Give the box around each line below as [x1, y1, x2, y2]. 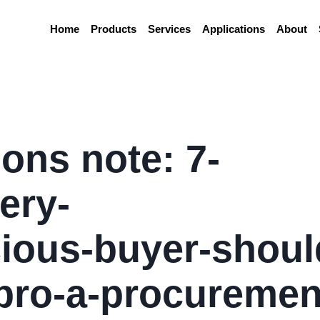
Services [148, 22, 191, 35]
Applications [202, 22, 265, 35]
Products [91, 22, 136, 35]
